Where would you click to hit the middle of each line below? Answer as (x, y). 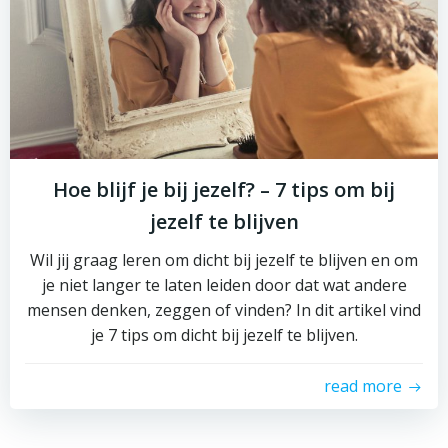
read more (363, 386)
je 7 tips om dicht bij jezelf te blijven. (224, 335)
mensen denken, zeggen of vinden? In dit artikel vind (224, 310)
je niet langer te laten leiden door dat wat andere (224, 285)
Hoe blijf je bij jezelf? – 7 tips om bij (224, 189)
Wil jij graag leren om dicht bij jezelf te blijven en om (224, 260)
